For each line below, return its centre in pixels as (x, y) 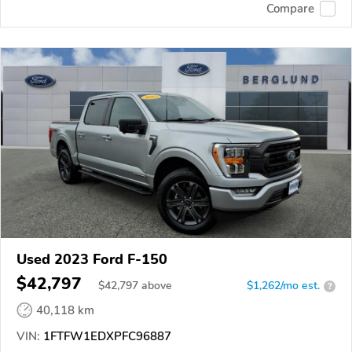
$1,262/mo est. (283, 286)
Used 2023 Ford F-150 (92, 260)
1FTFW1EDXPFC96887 (106, 337)
